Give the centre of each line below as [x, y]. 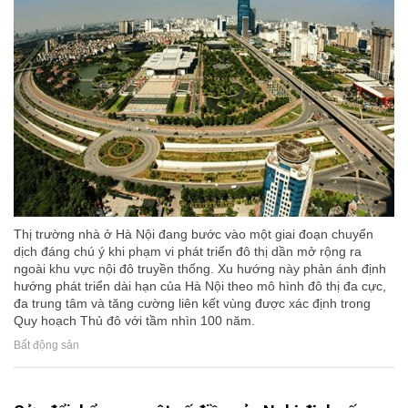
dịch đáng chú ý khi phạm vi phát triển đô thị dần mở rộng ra [188, 251]
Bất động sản [46, 346]
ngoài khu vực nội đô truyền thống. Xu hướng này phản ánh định [200, 268]
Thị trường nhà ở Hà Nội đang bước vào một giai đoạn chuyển [194, 234]
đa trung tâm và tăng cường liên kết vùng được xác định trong [192, 303]
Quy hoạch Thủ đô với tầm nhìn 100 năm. [134, 320]
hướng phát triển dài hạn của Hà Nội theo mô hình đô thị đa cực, [200, 286]
